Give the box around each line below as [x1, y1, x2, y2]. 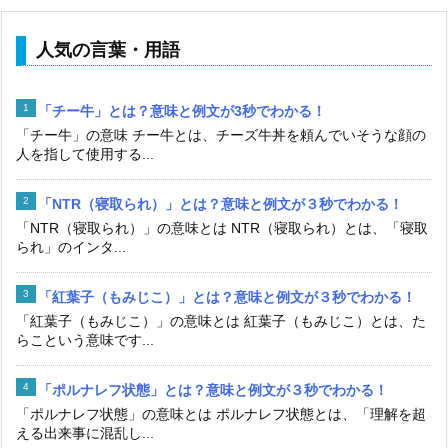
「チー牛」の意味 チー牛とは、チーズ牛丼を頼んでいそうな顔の [16, 126, 426, 143]
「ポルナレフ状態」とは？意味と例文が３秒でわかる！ [38, 381, 388, 398]
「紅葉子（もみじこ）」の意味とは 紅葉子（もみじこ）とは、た [16, 312, 426, 329]
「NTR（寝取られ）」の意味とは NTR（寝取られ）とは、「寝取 [16, 219, 428, 236]
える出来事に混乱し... [16, 424, 154, 441]
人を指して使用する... [16, 145, 154, 162]
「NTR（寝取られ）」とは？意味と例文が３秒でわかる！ [38, 195, 403, 212]
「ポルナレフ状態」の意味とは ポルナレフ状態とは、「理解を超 [16, 405, 426, 422]
